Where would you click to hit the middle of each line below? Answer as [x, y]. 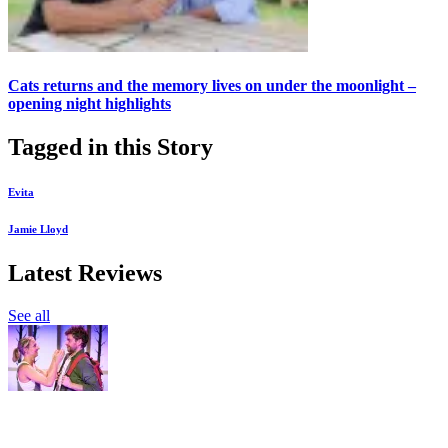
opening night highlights [89, 103]
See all [29, 315]
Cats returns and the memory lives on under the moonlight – [212, 85]
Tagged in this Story [110, 147]
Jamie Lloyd [38, 229]
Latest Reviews [85, 273]
